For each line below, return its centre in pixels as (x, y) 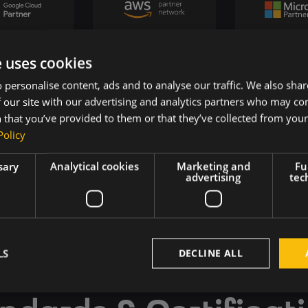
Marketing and (213, 166)
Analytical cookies (95, 166)
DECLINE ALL (210, 253)
